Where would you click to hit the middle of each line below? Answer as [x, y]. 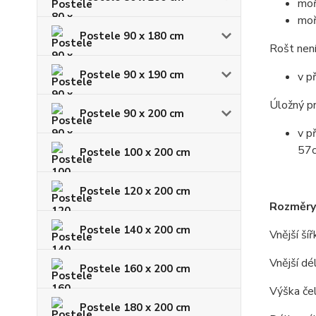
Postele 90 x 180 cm [132, 36]
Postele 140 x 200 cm [135, 230]
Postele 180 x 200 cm [135, 307]
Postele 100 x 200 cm [135, 152]
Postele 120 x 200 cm [135, 191]
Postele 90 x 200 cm [132, 113]
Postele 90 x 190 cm [132, 74]
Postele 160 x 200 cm [135, 268]
